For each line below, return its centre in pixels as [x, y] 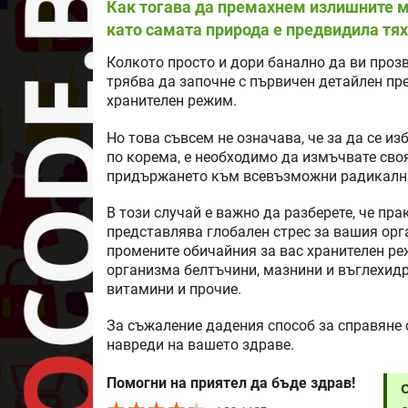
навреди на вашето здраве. [200, 346]
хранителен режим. [172, 102]
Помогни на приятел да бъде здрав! [231, 382]
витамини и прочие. [174, 289]
